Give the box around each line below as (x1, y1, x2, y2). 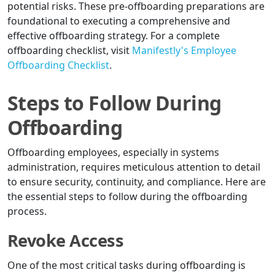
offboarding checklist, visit (7, 44, 132, 58)
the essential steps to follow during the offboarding (7, 190, 247, 204)
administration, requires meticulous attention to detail (7, 160, 260, 174)
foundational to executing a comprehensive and (7, 14, 230, 28)
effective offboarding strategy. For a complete (7, 29, 220, 43)
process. (7, 204, 47, 219)
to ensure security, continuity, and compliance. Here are (7, 175, 266, 189)
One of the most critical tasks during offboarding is (7, 258, 246, 273)
